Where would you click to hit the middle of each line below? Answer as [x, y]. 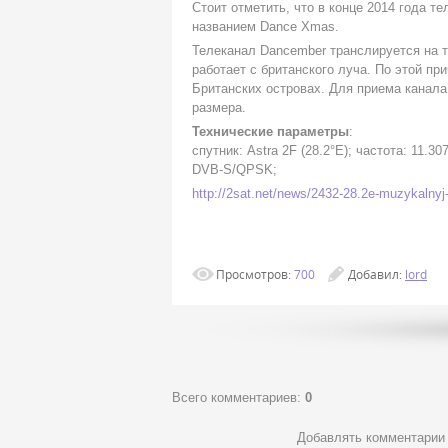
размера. [219, 108]
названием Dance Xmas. [265, 27]
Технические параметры [270, 132]
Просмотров [252, 274]
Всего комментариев [234, 398]
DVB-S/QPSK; [234, 170]
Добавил [373, 274]
